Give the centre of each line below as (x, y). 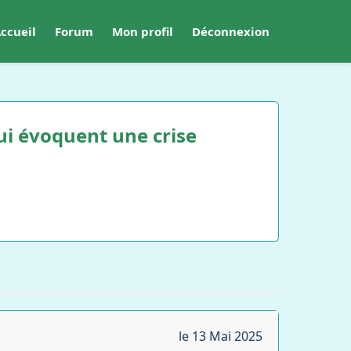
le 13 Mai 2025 (221, 336)
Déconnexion (231, 31)
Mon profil (143, 31)
